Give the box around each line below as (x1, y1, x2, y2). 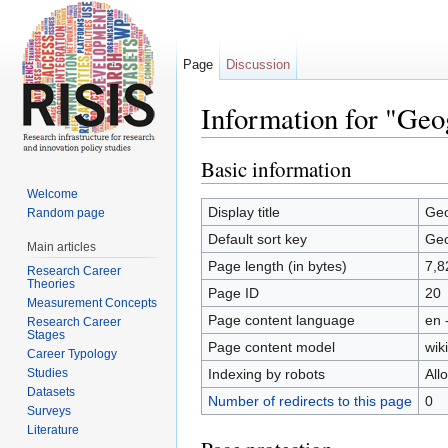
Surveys (27, 403, 72, 418)
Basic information (201, 154, 352, 183)
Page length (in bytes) (207, 257, 347, 274)
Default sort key (207, 230, 307, 247)
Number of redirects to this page (207, 392, 412, 409)
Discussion (226, 57, 291, 72)
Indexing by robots (207, 365, 325, 382)
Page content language (207, 311, 355, 328)
